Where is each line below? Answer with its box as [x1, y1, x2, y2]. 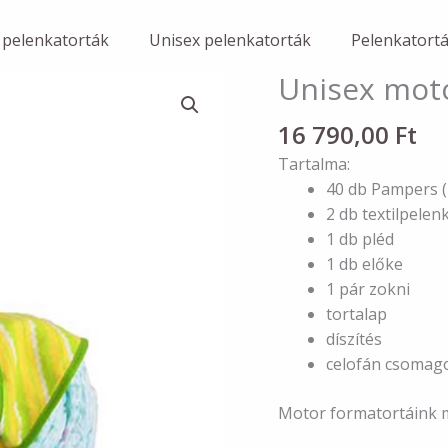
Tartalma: [277, 152, 350, 175]
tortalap [325, 302, 387, 325]
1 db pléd [325, 227, 394, 250]
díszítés [325, 327, 382, 350]
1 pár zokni [325, 277, 410, 300]
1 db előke [325, 252, 403, 275]
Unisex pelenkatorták [149, 29, 311, 52]
